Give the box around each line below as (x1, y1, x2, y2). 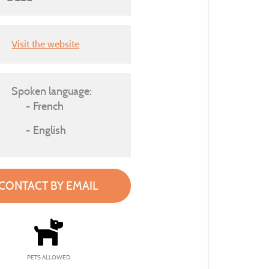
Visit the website (11, 38, 80, 50)
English (33, 123, 67, 137)
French (33, 99, 64, 113)
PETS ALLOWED (26, 253, 70, 261)
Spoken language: (11, 84, 92, 98)
